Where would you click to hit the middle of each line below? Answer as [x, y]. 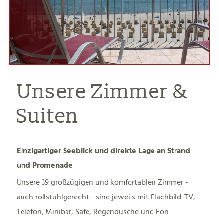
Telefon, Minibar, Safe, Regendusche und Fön [93, 212]
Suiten [48, 117]
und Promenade [45, 165]
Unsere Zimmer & [103, 92]
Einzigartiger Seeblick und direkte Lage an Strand [104, 151]
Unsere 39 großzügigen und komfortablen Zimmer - [103, 183]
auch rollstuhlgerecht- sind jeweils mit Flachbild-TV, [106, 197]
